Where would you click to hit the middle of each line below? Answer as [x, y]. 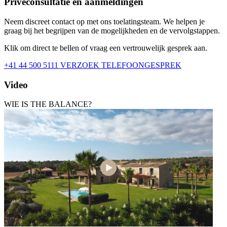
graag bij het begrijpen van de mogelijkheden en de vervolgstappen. [112, 30]
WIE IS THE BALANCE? [48, 104]
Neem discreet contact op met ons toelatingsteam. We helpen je [104, 21]
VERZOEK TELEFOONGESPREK [121, 65]
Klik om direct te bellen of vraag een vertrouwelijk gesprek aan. [106, 48]
